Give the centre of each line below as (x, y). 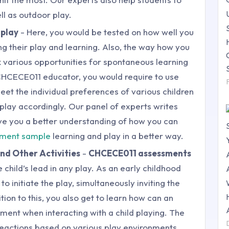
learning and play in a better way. (117, 136)
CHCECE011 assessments (140, 153)
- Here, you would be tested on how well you (106, 32)
